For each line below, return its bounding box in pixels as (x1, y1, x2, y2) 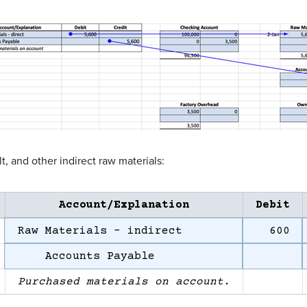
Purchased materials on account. (17, 275, 230, 288)
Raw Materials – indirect (17, 224, 182, 237)
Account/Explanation (58, 198, 189, 211)
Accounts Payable (17, 249, 155, 262)
